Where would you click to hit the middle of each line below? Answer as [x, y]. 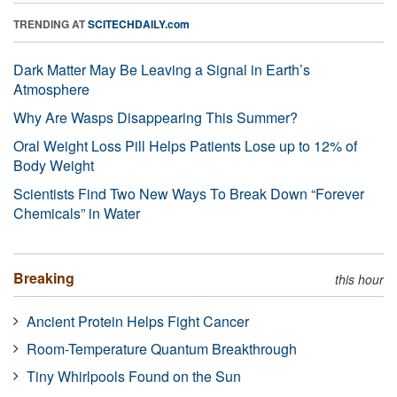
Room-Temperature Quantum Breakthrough [162, 348]
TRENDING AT [51, 23]
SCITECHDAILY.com [139, 23]
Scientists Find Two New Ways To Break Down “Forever [189, 193]
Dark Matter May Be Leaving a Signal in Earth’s [162, 69]
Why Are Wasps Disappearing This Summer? [156, 117]
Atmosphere [51, 89]
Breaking [44, 277]
